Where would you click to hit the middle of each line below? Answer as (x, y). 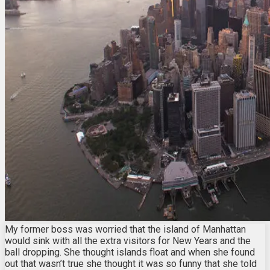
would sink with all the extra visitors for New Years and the (128, 240)
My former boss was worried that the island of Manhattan (125, 229)
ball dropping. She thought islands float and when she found (130, 252)
